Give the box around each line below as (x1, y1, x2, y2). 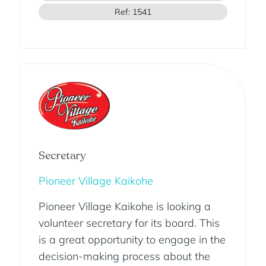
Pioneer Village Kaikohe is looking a (38, 199, 211, 214)
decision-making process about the (38, 249, 210, 264)
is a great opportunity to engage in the (38, 233, 226, 247)
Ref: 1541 (114, 7, 151, 18)
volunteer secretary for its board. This (38, 216, 220, 230)
